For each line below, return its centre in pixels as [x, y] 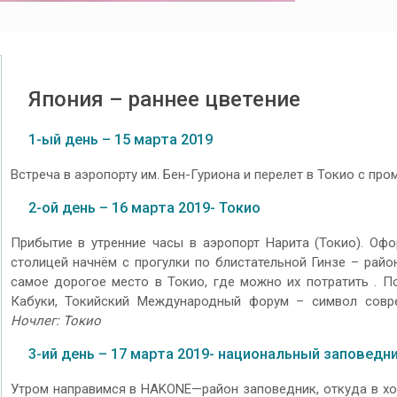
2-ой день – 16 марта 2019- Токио [144, 208]
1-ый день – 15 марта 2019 [120, 140]
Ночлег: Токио [55, 320]
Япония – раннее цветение [164, 100]
